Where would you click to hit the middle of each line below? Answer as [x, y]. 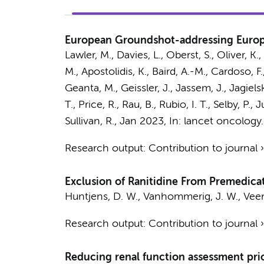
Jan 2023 [141, 121]
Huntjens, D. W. [101, 197]
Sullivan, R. [89, 121]
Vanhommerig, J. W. [190, 197]
